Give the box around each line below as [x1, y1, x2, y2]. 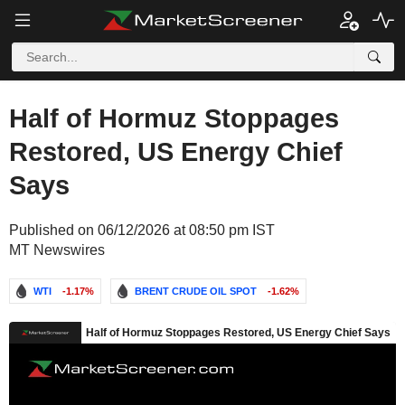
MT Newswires [9, 242, 105, 258]
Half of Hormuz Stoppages [9, 104, 339, 133]
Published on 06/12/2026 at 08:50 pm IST [9, 222, 275, 238]
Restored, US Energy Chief [9, 137, 343, 166]
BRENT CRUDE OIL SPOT [135, 286, 257, 297]
